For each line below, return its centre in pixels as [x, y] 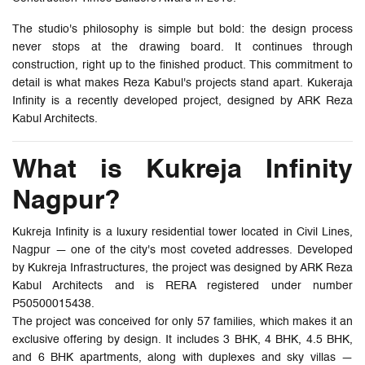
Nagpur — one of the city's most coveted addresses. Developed [182, 250]
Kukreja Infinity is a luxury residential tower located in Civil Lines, [182, 232]
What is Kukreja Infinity [182, 170]
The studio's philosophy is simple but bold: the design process [182, 29]
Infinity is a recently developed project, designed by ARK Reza [182, 101]
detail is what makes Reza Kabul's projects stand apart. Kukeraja [182, 83]
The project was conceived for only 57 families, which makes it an [182, 321]
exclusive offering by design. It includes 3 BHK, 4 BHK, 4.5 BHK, [182, 339]
